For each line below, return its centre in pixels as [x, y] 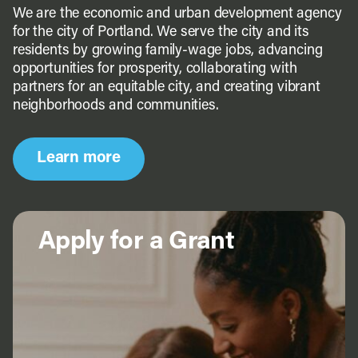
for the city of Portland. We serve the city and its [161, 32]
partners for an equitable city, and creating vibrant [166, 87]
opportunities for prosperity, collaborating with [155, 69]
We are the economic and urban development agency [177, 14]
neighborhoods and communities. [115, 105]
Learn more [78, 158]
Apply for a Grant [136, 242]
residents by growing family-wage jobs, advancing [167, 50]
